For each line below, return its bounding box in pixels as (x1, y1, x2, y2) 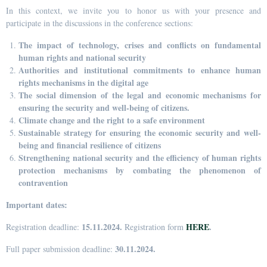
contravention (18, 176, 68, 189)
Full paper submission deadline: (6, 243, 115, 254)
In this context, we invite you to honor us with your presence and (6, 4, 261, 16)
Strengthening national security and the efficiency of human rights (18, 151, 261, 164)
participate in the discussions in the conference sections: (6, 17, 193, 29)
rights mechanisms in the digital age (18, 76, 148, 89)
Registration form (125, 221, 186, 232)
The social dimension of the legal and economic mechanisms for (18, 88, 261, 101)
